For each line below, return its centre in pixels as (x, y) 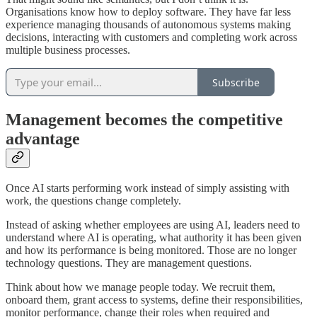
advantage (43, 139)
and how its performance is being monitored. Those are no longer (151, 250)
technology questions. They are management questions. (129, 263)
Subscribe (236, 82)
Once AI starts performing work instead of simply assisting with (148, 188)
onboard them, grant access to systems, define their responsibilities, (154, 299)
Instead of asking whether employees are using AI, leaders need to (153, 224)
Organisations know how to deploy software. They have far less (148, 12)
